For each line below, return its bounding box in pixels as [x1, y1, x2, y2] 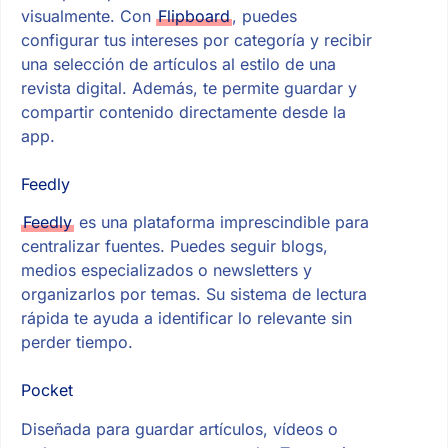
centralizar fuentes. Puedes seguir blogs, [20, 236, 328, 257]
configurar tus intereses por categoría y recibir [20, 29, 372, 50]
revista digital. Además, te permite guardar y [20, 77, 357, 98]
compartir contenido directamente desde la [20, 101, 346, 122]
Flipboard [157, 5, 230, 26]
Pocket [20, 380, 73, 401]
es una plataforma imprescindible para [73, 212, 369, 233]
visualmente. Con [20, 5, 156, 26]
